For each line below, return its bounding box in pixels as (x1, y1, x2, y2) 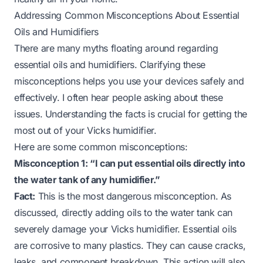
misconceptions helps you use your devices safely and (14, 75, 244, 87)
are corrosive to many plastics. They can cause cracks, (14, 239, 246, 251)
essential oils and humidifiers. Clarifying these (14, 58, 205, 70)
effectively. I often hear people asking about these (14, 91, 223, 103)
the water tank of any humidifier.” (14, 173, 160, 186)
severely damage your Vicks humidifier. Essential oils (14, 222, 237, 235)
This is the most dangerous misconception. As (35, 190, 232, 202)
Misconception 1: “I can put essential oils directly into (14, 157, 245, 169)
